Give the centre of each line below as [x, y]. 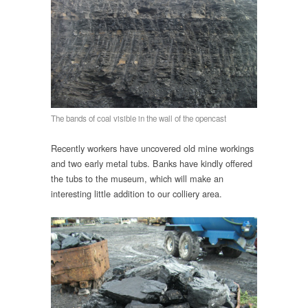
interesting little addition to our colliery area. [136, 194]
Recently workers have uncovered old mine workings [152, 148]
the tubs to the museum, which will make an [137, 179]
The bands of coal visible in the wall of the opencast [139, 118]
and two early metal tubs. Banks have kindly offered [152, 164]
